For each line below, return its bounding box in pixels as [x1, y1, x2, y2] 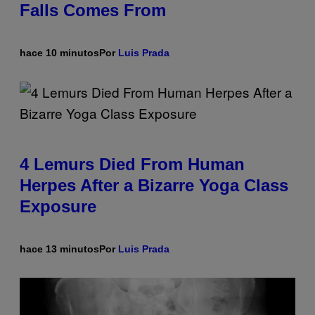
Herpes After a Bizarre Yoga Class [20, 175, 288, 195]
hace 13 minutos [20, 243, 99, 255]
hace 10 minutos [20, 46, 99, 58]
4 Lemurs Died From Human [20, 154, 245, 174]
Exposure [20, 196, 96, 216]
